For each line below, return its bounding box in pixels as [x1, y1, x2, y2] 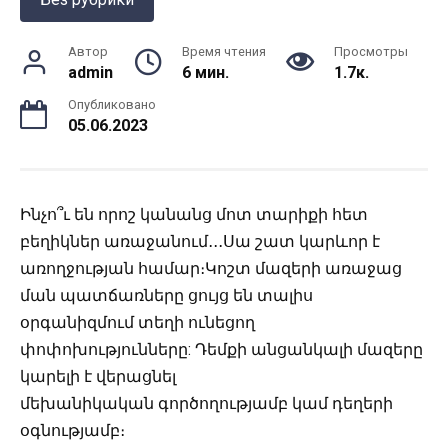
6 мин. [181, 63, 229, 82]
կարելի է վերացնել [20, 367, 176, 386]
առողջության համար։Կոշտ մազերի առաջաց [20, 259, 402, 278]
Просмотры [334, 44, 408, 59]
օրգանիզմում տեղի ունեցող [20, 313, 255, 332]
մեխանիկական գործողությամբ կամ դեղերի [20, 394, 393, 413]
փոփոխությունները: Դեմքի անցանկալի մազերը [20, 340, 423, 359]
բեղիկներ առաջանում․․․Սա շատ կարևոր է [20, 232, 380, 251]
